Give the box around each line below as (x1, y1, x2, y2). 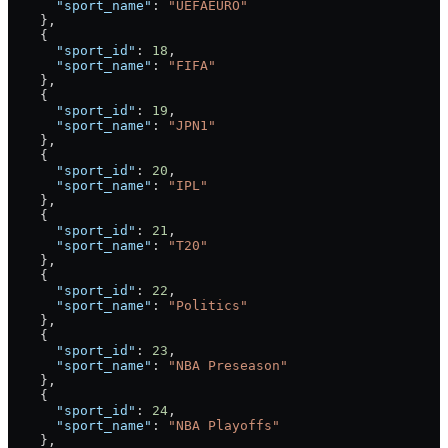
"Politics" (168, 297, 248, 313)
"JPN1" (168, 117, 216, 133)
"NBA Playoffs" (168, 417, 280, 433)
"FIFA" (168, 57, 216, 73)
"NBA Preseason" (168, 357, 288, 373)
